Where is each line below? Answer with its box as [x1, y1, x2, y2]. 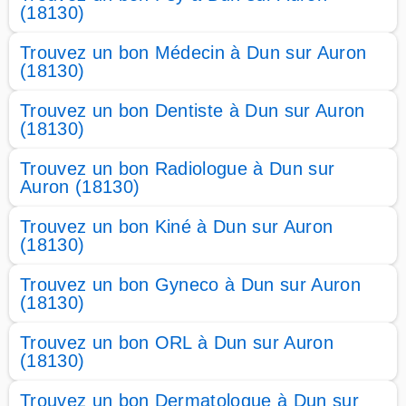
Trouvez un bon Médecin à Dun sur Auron [20, 43, 367, 63]
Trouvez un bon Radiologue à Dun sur [20, 159, 335, 179]
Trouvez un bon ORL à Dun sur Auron [20, 333, 333, 353]
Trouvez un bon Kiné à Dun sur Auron [20, 217, 333, 237]
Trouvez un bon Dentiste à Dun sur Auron [20, 101, 365, 121]
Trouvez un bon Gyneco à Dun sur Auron [20, 275, 361, 295]
